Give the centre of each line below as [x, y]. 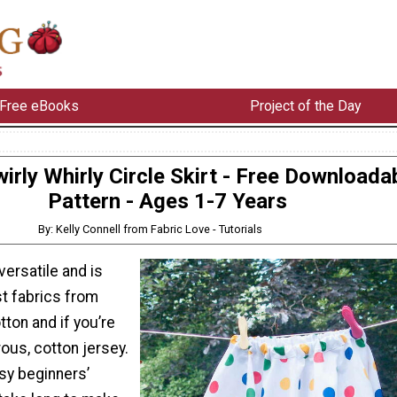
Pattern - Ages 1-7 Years [167, 201]
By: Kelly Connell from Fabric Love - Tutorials [151, 229]
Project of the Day [305, 105]
